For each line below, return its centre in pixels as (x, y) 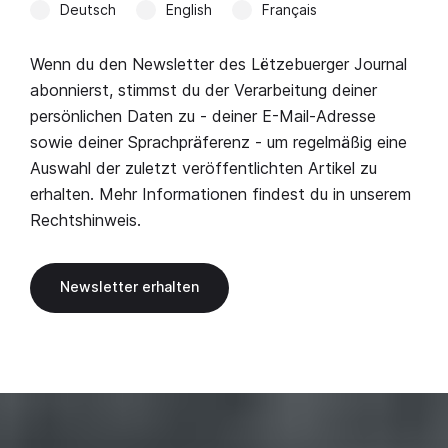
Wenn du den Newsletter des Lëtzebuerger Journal (218, 64)
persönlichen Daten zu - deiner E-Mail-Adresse (203, 116)
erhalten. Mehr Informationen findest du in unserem (220, 194)
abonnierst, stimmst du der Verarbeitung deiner (203, 90)
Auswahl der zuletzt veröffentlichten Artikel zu (203, 168)
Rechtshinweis (83, 220)
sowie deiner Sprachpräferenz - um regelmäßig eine (218, 142)
